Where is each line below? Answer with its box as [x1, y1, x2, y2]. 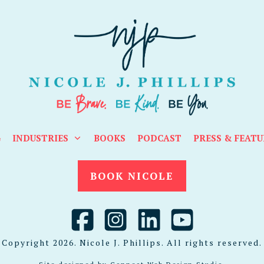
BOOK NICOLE [90, 169, 174, 183]
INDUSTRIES [12, 132, 68, 144]
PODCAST [137, 132, 181, 144]
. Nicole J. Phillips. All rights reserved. [74, 237, 262, 248]
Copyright [2, 237, 53, 248]
